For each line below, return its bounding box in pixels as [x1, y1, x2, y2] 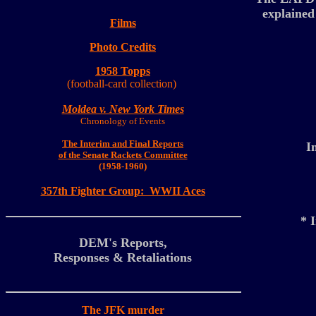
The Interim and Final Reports [62, 138, 183, 149]
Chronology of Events [80, 116, 165, 126]
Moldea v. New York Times [61, 103, 184, 115]
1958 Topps [95, 65, 150, 77]
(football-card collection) [66, 78, 176, 90]
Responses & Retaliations [54, 250, 192, 265]
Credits [121, 41, 156, 53]
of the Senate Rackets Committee [58, 150, 188, 160]
